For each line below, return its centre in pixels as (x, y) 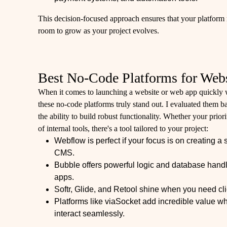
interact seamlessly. (90, 214)
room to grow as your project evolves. (99, 31)
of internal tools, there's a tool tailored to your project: (123, 128)
